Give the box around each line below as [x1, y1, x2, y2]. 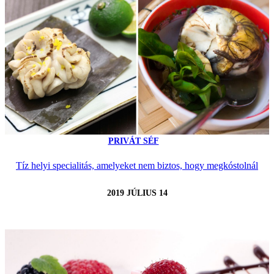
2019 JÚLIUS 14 [106, 188, 168, 198]
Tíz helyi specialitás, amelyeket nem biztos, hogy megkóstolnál [16, 160, 258, 171]
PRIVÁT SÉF [108, 136, 159, 146]
